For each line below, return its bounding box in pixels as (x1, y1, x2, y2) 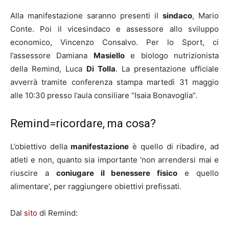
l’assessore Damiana (10, 51, 94, 61)
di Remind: (37, 208, 78, 218)
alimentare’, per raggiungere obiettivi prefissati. (10, 181, 181, 192)
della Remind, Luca (10, 64, 86, 74)
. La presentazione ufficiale (116, 64, 219, 74)
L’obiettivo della (10, 142, 71, 152)
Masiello (93, 51, 125, 61)
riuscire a (10, 168, 56, 178)
